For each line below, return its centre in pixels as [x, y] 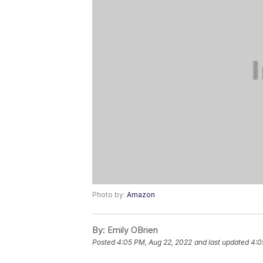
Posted [104, 242]
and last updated [222, 242]
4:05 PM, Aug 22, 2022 [154, 242]
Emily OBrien [131, 230]
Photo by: [109, 194]
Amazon [141, 194]
